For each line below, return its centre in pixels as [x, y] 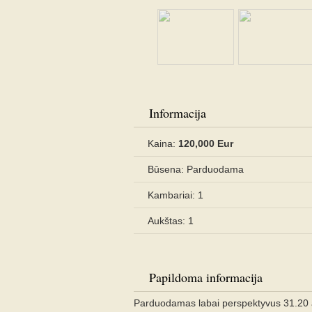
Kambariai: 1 [175, 195]
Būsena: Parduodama [196, 169]
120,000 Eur [206, 143]
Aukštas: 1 [171, 221]
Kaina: [163, 143]
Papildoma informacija [206, 277]
